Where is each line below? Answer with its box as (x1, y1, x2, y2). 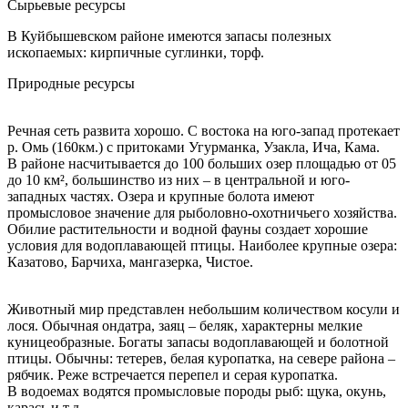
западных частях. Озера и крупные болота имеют (7, 188, 314, 204)
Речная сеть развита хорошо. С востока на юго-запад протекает (7, 122, 400, 138)
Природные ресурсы (7, 75, 135, 91)
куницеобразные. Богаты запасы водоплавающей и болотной (7, 333, 389, 350)
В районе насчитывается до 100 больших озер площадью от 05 (7, 155, 396, 171)
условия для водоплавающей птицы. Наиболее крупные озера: (7, 237, 397, 253)
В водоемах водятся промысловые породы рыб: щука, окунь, (7, 382, 386, 399)
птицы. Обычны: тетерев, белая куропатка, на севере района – (7, 350, 395, 366)
